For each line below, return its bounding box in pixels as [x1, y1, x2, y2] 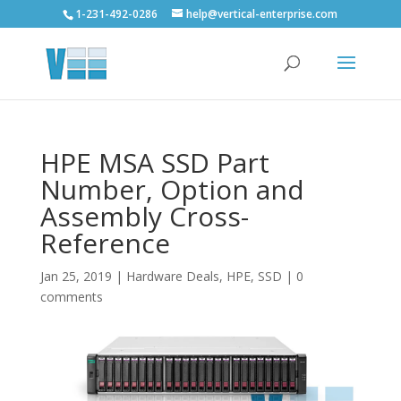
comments [39, 288, 103, 305]
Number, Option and [39, 171, 304, 208]
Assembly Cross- [39, 198, 249, 235]
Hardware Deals [125, 268, 219, 285]
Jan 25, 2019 [39, 268, 112, 285]
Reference [39, 225, 170, 261]
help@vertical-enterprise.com [186, 6, 338, 21]
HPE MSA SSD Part [39, 144, 269, 181]
